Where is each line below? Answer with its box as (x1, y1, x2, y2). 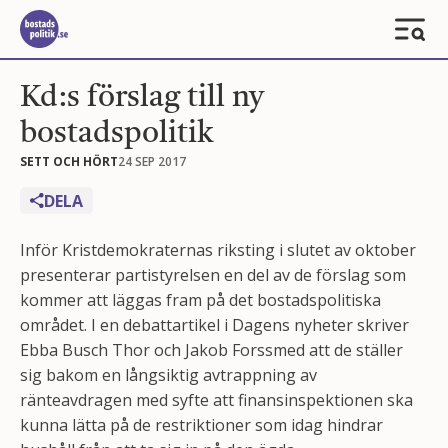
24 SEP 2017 (118, 153, 186, 170)
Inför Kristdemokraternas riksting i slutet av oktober (20, 239, 416, 261)
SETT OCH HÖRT (20, 152, 118, 170)
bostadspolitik (20, 119, 214, 149)
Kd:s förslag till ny (20, 83, 264, 113)
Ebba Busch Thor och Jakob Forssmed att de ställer (20, 339, 403, 361)
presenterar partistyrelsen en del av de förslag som (20, 264, 406, 286)
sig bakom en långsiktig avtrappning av (20, 364, 317, 386)
